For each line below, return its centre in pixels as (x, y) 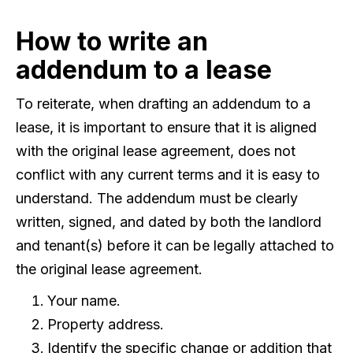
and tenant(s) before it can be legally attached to (175, 245)
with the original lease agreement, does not (156, 151)
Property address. (106, 324)
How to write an (112, 41)
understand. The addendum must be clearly (157, 198)
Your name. (84, 301)
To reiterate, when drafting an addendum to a (163, 104)
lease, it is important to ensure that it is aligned (166, 127)
